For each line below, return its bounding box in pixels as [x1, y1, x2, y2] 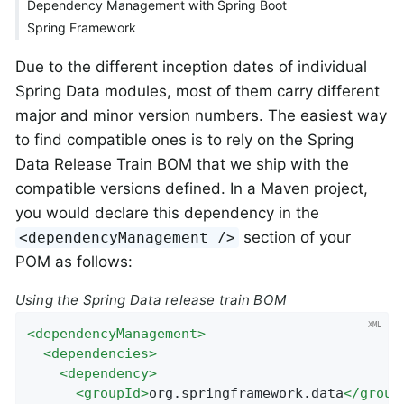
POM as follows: [15, 252, 133, 271]
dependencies [51, 345, 150, 363]
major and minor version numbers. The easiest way [15, 106, 387, 124]
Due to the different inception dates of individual [15, 57, 367, 76]
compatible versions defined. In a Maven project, [15, 179, 368, 197]
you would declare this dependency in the [15, 203, 319, 222]
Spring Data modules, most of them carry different [15, 81, 380, 100]
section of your [239, 227, 352, 246]
